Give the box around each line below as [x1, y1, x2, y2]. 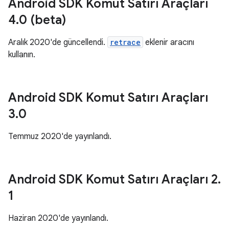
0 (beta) [19, 12, 66, 28]
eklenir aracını [143, 37, 194, 48]
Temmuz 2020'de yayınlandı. [8, 131, 111, 142]
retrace [110, 37, 141, 47]
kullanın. [8, 50, 35, 60]
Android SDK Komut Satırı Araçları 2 [8, 172, 218, 187]
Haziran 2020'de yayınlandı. [8, 213, 108, 223]
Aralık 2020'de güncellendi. [8, 37, 107, 48]
